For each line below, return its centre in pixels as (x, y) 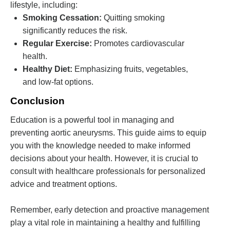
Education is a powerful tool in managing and (92, 120)
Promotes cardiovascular (138, 44)
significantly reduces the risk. (75, 31)
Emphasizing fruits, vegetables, (130, 69)
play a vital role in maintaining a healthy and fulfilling (105, 223)
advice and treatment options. (64, 184)
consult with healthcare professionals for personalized (108, 171)
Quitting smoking (133, 18)
